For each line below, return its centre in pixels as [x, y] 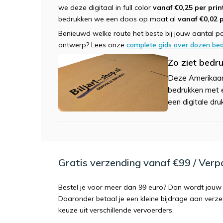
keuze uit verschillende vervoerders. [116, 210]
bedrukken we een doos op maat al [118, 19]
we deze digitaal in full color [106, 7]
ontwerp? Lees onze [92, 45]
